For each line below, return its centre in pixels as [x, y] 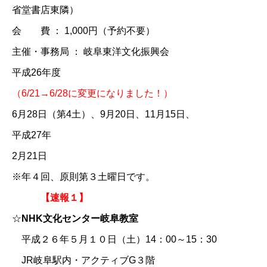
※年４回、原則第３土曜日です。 [83, 176]
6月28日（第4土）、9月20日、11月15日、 [103, 114]
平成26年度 [36, 72]
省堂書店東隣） [45, 10]
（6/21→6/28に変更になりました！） [92, 93]
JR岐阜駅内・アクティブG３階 [83, 260]
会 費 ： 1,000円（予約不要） [83, 30]
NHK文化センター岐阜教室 [80, 218]
